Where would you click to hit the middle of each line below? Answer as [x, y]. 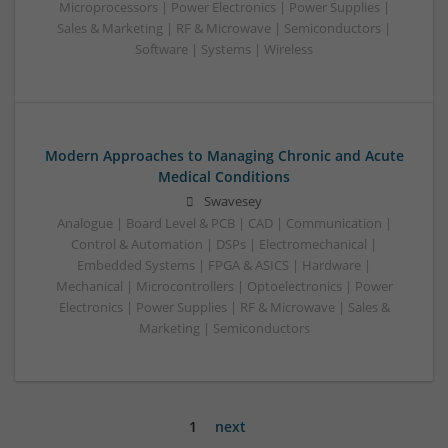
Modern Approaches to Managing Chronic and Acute [224, 155]
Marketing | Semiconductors [224, 328]
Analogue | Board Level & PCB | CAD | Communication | [224, 223]
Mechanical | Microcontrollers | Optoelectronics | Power [224, 286]
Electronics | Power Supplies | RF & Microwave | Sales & [224, 307]
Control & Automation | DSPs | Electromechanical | [224, 244]
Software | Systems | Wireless [224, 49]
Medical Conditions [224, 176]
